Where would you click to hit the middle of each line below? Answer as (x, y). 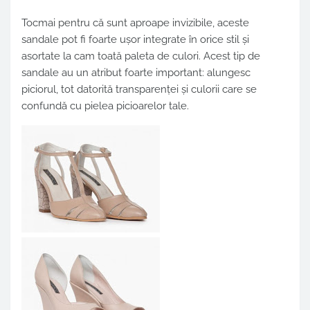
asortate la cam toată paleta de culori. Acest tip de (141, 56)
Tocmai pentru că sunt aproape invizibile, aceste (135, 23)
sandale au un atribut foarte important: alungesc (136, 73)
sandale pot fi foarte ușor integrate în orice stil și (135, 40)
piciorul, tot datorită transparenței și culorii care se (139, 90)
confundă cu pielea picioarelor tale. (105, 106)
